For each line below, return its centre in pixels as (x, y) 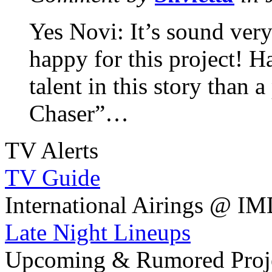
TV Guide (53, 178)
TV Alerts (52, 151)
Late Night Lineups (98, 233)
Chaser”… (79, 114)
